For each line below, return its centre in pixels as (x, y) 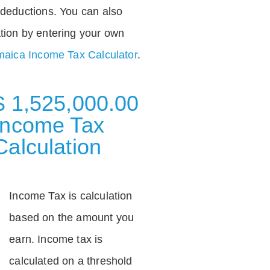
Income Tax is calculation (71, 196)
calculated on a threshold (71, 261)
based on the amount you (72, 217)
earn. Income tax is (56, 239)
